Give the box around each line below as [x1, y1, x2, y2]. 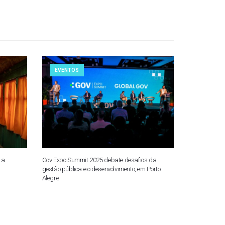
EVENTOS [54, 67, 79, 73]
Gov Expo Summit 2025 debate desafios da [42, 156, 157, 164]
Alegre [42, 174, 59, 182]
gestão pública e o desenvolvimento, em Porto [42, 165, 161, 173]
